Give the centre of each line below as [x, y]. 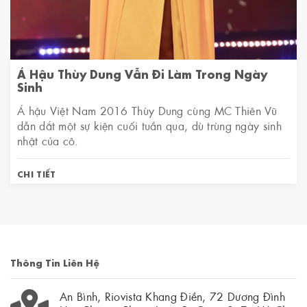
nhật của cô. [48, 140]
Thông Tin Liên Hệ [55, 262]
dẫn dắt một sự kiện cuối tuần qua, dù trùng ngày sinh [149, 125]
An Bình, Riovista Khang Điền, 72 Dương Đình [172, 296]
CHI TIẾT [37, 173]
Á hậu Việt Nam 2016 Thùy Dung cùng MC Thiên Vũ [147, 110]
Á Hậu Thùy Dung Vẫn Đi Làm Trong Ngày [142, 73]
